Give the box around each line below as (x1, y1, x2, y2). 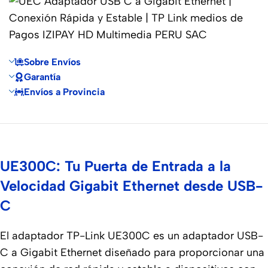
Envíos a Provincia (24, 86, 105, 98)
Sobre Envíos (24, 56, 81, 68)
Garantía (24, 71, 60, 83)
